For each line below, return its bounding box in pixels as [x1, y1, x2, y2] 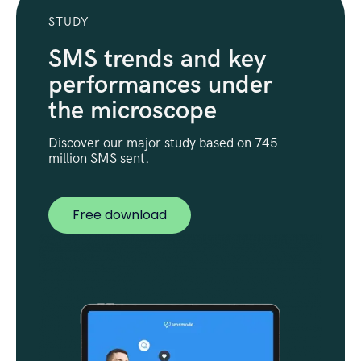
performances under [48, 70, 272, 100]
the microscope [48, 96, 217, 126]
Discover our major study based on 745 [48, 135, 278, 151]
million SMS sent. [48, 151, 150, 167]
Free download [73, 205, 167, 224]
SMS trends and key [48, 44, 266, 74]
